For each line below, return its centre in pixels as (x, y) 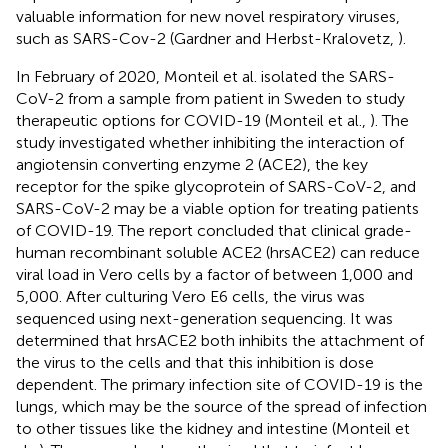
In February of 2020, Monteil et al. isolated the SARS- (205, 76)
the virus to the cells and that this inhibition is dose (195, 362)
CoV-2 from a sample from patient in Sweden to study (210, 98)
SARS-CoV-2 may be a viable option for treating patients (217, 208)
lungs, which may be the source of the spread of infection (221, 406)
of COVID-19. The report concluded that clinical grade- (214, 230)
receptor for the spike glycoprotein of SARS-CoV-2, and (216, 186)
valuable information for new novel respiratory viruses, (208, 16)
